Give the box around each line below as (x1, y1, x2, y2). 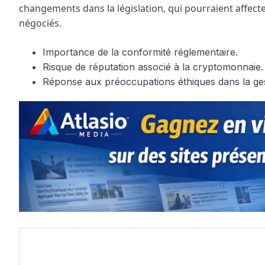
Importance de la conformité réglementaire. (43, 46, 238, 58)
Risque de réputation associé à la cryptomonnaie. (43, 60, 263, 73)
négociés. (19, 16, 62, 30)
